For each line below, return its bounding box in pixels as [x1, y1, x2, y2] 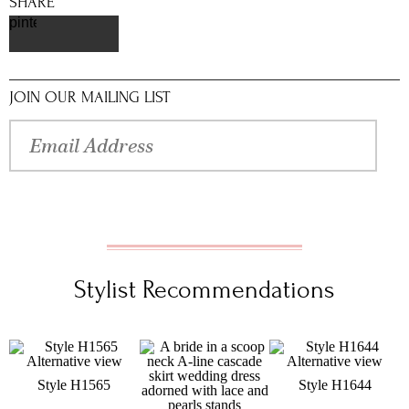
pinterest [9, 15, 65, 30]
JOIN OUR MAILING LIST [9, 89, 170, 106]
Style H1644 [298, 377, 372, 393]
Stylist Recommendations [74, 276, 335, 304]
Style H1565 [37, 377, 111, 393]
